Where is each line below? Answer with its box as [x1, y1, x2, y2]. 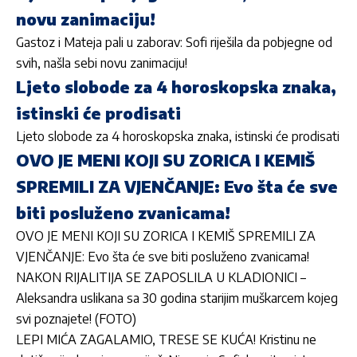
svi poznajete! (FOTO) [16, 310, 136, 327]
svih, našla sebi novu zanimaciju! [16, 54, 187, 71]
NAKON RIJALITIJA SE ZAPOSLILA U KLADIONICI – [16, 269, 306, 285]
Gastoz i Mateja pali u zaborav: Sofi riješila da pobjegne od [16, 33, 332, 50]
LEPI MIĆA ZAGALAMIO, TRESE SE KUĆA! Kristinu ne [16, 331, 316, 347]
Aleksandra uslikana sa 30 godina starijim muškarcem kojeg [16, 289, 338, 306]
